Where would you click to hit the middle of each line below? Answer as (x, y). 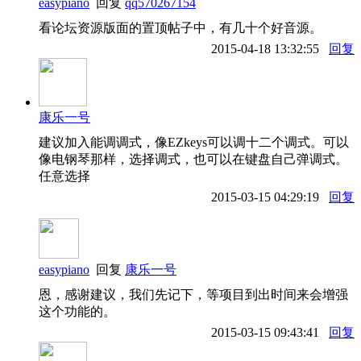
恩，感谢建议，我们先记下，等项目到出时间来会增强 (193, 294)
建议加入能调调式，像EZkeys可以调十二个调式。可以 (194, 142)
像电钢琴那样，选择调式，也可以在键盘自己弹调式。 (193, 159)
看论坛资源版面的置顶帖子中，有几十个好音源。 (180, 27)
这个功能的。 (77, 311)
